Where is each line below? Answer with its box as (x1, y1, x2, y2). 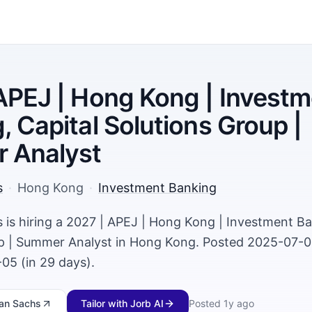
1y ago (224, 297, 254, 309)
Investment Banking (98, 180, 217, 195)
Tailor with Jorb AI (81, 297, 164, 309)
